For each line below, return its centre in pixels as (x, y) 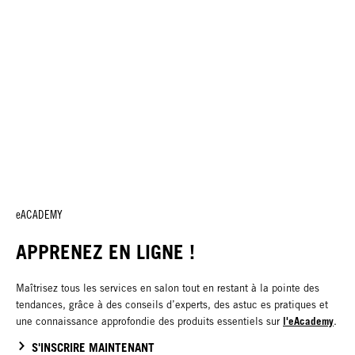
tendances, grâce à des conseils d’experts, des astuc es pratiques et (172, 304)
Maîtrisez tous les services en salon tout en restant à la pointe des (168, 288)
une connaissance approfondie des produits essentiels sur (149, 321)
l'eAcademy (308, 321)
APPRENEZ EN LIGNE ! (105, 252)
